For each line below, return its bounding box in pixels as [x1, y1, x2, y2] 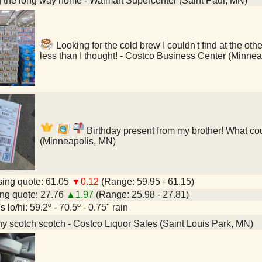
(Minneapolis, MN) [40, 136, 116, 146]
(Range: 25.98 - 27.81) [94, 189, 189, 199]
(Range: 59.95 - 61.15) [99, 177, 194, 187]
